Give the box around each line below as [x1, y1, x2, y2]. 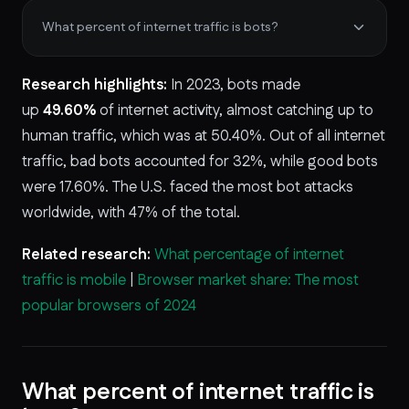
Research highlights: [22, 73, 167, 96]
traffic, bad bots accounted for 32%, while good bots [22, 150, 378, 173]
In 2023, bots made [167, 73, 300, 96]
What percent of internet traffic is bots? [42, 18, 278, 37]
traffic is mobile [22, 268, 126, 291]
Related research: [22, 243, 151, 266]
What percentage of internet [154, 243, 344, 266]
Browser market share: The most [137, 268, 359, 291]
